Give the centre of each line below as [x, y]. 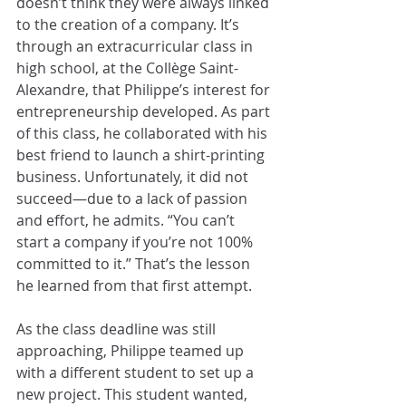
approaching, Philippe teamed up [132, 351]
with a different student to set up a [137, 373]
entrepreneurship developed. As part [145, 112]
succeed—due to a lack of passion [134, 199]
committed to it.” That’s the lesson [135, 264]
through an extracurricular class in [136, 47]
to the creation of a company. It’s [130, 25]
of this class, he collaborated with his [144, 134]
